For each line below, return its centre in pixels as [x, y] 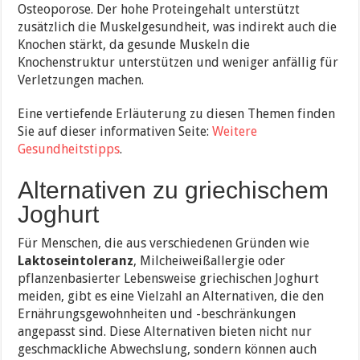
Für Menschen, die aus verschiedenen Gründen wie [164, 243]
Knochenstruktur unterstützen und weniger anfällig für [178, 62]
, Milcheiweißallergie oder [210, 260]
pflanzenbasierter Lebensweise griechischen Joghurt [169, 278]
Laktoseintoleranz [76, 260]
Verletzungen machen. [81, 80]
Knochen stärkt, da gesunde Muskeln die [134, 44]
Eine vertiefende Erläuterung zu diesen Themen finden [177, 113]
